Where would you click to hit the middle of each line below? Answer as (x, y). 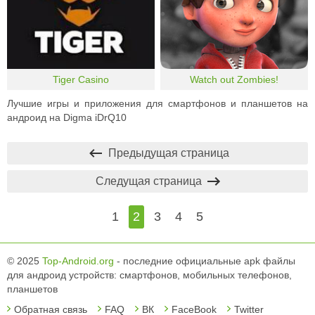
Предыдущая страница (167, 153)
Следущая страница (150, 181)
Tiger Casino (81, 80)
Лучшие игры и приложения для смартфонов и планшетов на (157, 103)
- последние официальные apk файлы (205, 261)
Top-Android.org (78, 261)
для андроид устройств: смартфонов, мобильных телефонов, (149, 275)
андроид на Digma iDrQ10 (67, 117)
